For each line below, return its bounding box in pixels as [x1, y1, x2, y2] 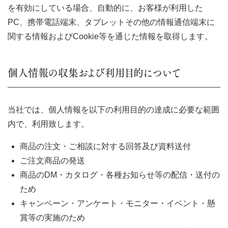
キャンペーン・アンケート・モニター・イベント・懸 [20, 199, 215, 208]
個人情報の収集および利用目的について [8, 64, 180, 81]
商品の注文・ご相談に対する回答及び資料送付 [20, 142, 191, 151]
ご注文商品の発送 [20, 156, 85, 165]
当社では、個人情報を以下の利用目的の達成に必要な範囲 [8, 105, 219, 114]
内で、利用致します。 [8, 120, 89, 128]
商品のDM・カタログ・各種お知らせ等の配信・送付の [20, 170, 220, 179]
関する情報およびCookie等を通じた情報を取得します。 [8, 32, 213, 41]
